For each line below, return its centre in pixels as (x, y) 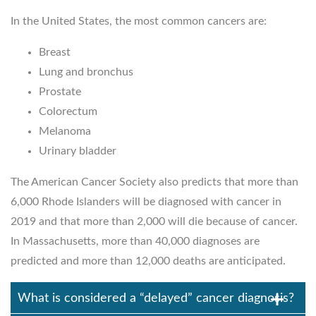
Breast (55, 52)
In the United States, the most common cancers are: (139, 21)
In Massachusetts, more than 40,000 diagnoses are (135, 241)
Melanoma (65, 131)
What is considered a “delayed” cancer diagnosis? (156, 298)
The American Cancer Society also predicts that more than (154, 182)
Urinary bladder (78, 151)
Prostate (60, 91)
